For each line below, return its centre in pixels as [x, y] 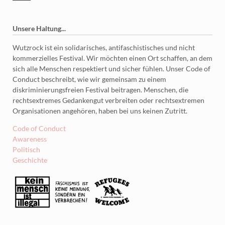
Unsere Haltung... [39, 28]
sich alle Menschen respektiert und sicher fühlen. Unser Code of [111, 69]
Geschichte [30, 160]
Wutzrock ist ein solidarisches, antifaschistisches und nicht [103, 47]
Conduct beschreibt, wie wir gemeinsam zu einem [89, 79]
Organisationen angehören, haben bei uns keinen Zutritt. [100, 111]
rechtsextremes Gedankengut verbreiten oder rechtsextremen [108, 100]
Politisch [26, 149]
